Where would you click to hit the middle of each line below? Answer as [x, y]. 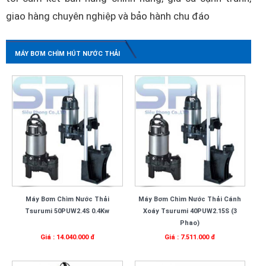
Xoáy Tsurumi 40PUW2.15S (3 [190, 211]
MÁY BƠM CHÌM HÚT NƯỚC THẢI [67, 54]
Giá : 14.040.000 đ [67, 237]
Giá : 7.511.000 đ [190, 237]
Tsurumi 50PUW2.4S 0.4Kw [67, 211]
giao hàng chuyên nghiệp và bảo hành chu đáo [108, 16]
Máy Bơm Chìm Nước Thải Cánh [190, 199]
